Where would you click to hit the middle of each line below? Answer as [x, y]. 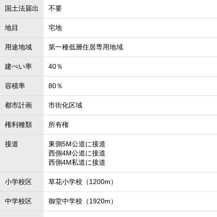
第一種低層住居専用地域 [86, 47]
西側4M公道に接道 [77, 153]
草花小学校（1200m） [83, 182]
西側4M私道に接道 [77, 162]
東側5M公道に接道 [77, 144]
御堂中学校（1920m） [83, 201]
